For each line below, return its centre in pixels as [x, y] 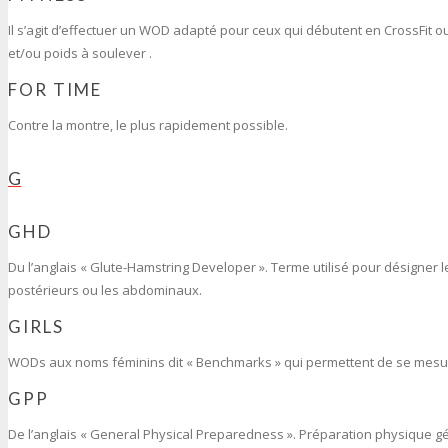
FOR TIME [55, 89]
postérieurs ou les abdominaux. [105, 289]
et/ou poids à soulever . [80, 52]
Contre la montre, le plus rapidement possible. [148, 124]
